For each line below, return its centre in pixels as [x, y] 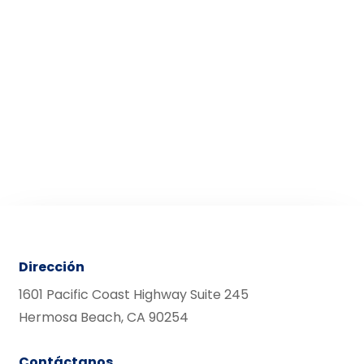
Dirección [51, 267]
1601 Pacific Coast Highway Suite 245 [133, 295]
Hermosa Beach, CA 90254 [103, 318]
